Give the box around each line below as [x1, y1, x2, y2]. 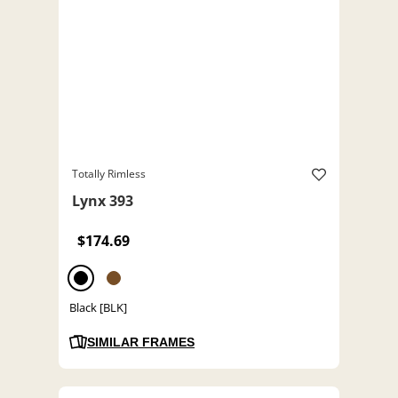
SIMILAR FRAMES [87, 335, 195, 350]
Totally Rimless [72, 166, 146, 182]
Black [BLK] [69, 299, 127, 316]
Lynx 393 [72, 191, 133, 211]
